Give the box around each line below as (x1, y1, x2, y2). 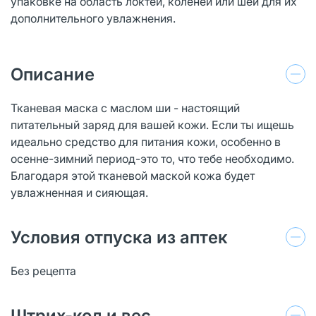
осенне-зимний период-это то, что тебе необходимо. (11, 151, 294, 166)
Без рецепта (11, 263, 76, 278)
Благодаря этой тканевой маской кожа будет (11, 168, 255, 183)
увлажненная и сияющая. (11, 185, 148, 200)
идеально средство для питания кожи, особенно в (11, 134, 281, 149)
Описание (11, 63, 95, 85)
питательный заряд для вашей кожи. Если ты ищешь (11, 117, 294, 132)
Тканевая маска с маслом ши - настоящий (11, 100, 240, 115)
